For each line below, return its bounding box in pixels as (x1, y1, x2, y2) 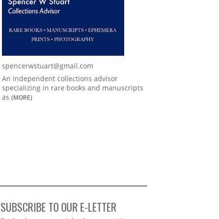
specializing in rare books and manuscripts (2, 83, 143, 93)
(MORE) (11, 93, 32, 102)
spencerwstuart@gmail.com (2, 61, 93, 71)
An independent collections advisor (2, 74, 118, 84)
